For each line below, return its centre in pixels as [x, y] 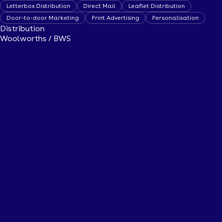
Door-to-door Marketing [43, 18]
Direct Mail [99, 6]
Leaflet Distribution [157, 6]
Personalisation [175, 18]
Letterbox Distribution [38, 6]
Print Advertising [115, 18]
